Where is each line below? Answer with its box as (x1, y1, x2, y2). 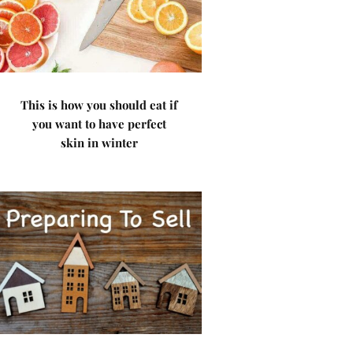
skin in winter (60, 135, 138, 150)
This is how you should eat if (20, 97, 178, 113)
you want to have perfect (32, 116, 166, 132)
